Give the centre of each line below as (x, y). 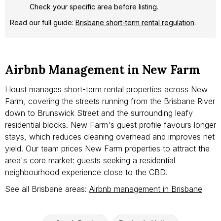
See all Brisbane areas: (47, 189)
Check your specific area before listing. (94, 6)
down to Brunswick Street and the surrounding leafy (99, 113)
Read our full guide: (43, 22)
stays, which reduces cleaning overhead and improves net (110, 136)
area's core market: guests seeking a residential (90, 160)
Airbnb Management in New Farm (103, 70)
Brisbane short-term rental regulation (135, 22)
